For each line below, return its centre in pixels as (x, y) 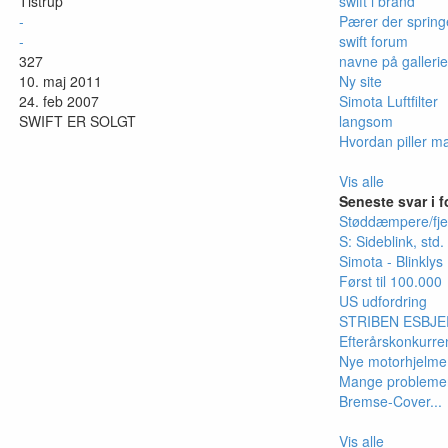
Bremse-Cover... (390, 400)
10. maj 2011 (60, 80)
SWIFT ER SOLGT (77, 120)
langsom (366, 120)
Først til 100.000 (390, 280)
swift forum (373, 40)
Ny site (360, 80)
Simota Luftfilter (388, 100)
